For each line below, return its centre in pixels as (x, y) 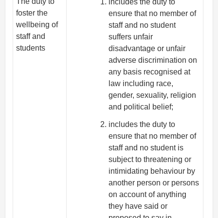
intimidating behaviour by (152, 171)
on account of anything (148, 195)
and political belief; (141, 107)
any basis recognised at (150, 72)
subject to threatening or (150, 160)
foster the (32, 13)
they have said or (138, 206)
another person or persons (154, 183)
